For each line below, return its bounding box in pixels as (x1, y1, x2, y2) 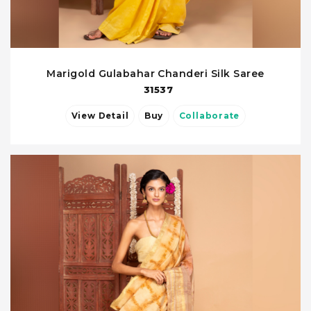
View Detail (98, 111, 129, 121)
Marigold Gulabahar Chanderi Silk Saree (47, 67, 264, 81)
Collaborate (178, 111, 240, 121)
